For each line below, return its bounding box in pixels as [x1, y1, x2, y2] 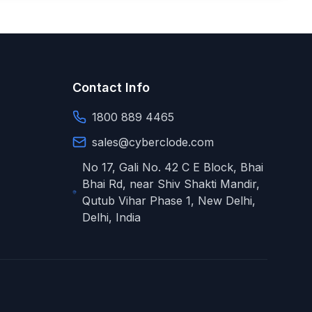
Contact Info [72, 80, 150, 95]
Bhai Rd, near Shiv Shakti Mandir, [82, 177, 260, 191]
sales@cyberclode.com [92, 135, 214, 149]
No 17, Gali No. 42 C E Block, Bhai [82, 160, 264, 174]
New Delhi [198, 194, 253, 208]
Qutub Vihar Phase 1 [82, 194, 192, 208]
